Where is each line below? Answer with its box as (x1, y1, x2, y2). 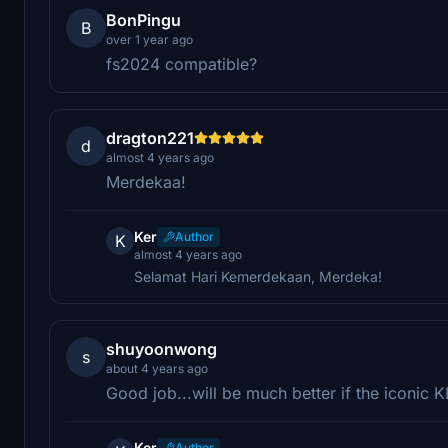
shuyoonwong (106, 338, 217, 359)
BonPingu (106, 9, 181, 30)
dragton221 (106, 127, 194, 148)
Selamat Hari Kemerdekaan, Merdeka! (134, 267, 382, 285)
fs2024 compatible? (106, 53, 257, 74)
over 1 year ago (106, 31, 193, 47)
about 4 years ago (106, 360, 208, 376)
